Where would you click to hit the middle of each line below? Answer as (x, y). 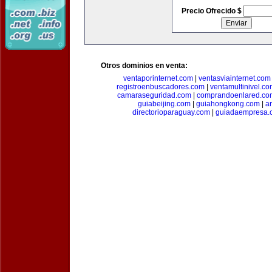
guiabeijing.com (164, 104)
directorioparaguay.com (171, 112)
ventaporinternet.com (158, 78)
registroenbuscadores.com (161, 87)
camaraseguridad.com (154, 95)
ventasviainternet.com (235, 78)
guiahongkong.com (228, 104)
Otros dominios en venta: (144, 66)
